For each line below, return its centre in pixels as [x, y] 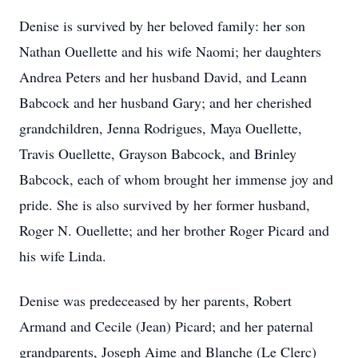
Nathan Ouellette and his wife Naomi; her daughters [170, 51]
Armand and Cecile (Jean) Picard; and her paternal [166, 326]
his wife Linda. [63, 256]
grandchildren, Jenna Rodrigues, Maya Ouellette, [161, 128]
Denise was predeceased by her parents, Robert [155, 300]
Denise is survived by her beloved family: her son [162, 26]
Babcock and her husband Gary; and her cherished [165, 102]
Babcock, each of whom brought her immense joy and [176, 179]
